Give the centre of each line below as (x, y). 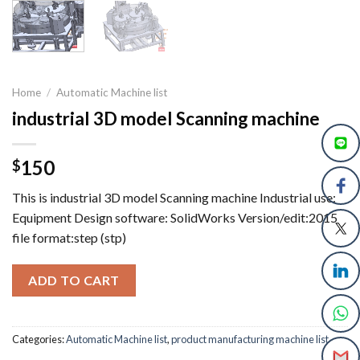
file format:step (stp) (69, 238)
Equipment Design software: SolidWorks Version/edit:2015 (175, 218)
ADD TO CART (74, 280)
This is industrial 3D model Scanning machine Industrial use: (174, 198)
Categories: (39, 339)
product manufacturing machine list (250, 339)
